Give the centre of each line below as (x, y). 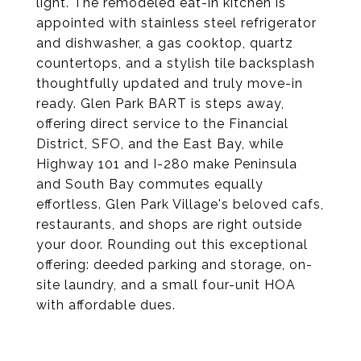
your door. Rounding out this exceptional (172, 245)
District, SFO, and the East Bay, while (160, 144)
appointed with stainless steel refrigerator (176, 23)
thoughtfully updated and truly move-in (170, 83)
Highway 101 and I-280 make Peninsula (167, 164)
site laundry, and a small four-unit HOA (166, 285)
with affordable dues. (106, 305)
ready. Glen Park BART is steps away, (160, 104)
